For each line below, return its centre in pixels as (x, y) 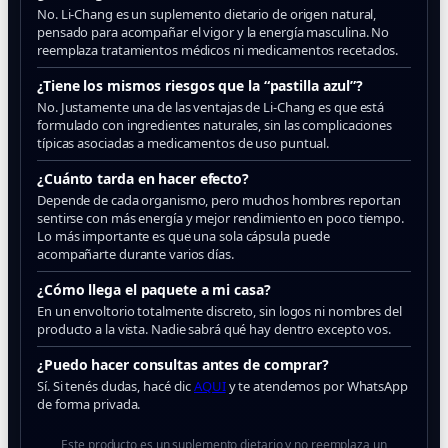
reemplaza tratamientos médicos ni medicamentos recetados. (218, 50)
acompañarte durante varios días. (135, 254)
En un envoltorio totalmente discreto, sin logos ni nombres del (219, 311)
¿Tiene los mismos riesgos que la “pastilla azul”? (200, 85)
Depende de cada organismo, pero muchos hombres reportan (219, 200)
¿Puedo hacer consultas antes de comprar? (183, 364)
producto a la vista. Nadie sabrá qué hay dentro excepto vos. (214, 329)
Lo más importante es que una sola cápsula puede (184, 236)
